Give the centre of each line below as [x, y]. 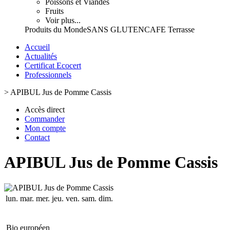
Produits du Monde [56, 30]
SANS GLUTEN [116, 30]
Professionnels [48, 75]
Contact [37, 137]
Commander [45, 119]
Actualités [41, 56]
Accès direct [45, 110]
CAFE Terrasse [169, 30]
